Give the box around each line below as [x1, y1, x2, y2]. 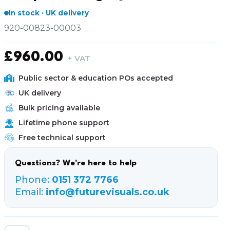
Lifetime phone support [18, 118, 109, 127]
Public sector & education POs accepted [18, 73, 173, 83]
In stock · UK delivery [9, 9, 89, 17]
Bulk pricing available [18, 103, 100, 112]
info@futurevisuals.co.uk [43, 186, 169, 198]
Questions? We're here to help [15, 159, 137, 167]
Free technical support [18, 133, 106, 142]
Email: [15, 186, 43, 198]
